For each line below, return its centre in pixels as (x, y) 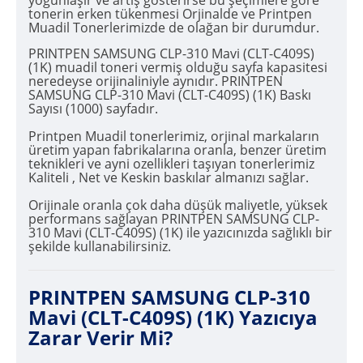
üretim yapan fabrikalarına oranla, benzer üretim (177, 150)
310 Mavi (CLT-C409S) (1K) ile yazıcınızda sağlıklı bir (180, 233)
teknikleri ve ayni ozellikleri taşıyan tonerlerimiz (171, 164)
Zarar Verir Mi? (100, 337)
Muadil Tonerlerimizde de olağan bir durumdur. (174, 28)
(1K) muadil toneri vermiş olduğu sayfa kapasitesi (178, 68)
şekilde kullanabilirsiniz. (100, 247)
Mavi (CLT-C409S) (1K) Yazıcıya (173, 317)
